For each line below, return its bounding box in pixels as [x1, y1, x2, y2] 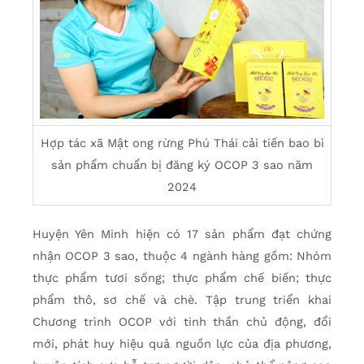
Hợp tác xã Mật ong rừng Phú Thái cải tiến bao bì [40, 136, 324, 151]
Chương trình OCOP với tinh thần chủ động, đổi [32, 314, 331, 330]
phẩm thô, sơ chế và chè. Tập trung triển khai [32, 292, 331, 308]
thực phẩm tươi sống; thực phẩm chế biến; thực [32, 271, 331, 286]
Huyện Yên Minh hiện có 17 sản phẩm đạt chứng [32, 227, 331, 242]
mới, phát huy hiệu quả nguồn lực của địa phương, [32, 336, 331, 352]
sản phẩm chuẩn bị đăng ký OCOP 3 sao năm [51, 158, 313, 173]
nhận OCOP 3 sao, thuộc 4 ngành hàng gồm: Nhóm [32, 249, 331, 264]
